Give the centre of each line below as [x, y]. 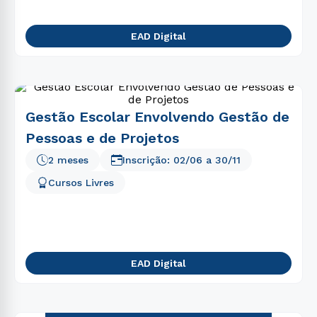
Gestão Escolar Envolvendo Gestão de [157, 117]
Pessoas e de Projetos [102, 138]
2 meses [68, 160]
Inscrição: [148, 160]
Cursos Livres [81, 183]
